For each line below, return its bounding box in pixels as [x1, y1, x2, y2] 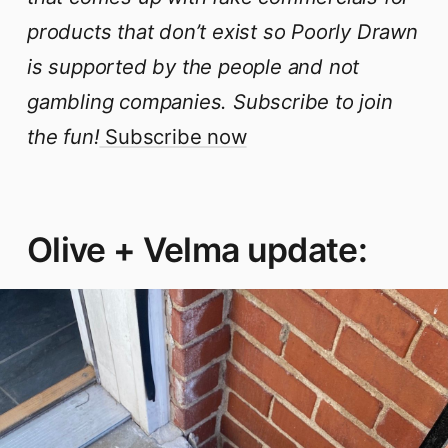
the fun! [27, 123, 100, 149]
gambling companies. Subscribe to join [27, 88, 393, 114]
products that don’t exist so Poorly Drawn [27, 18, 418, 44]
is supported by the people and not [27, 53, 360, 79]
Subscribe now [99, 123, 247, 149]
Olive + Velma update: [27, 229, 367, 271]
